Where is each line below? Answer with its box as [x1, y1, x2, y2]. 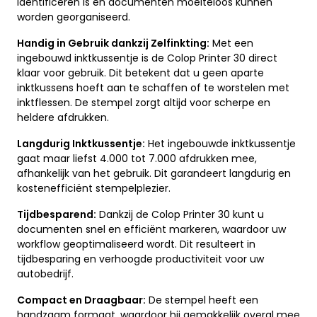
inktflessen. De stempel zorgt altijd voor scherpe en [17, 96, 270, 110]
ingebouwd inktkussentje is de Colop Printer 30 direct [17, 51, 277, 66]
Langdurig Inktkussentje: [17, 137, 145, 151]
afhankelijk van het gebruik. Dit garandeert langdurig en [17, 166, 291, 181]
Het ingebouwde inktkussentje [145, 137, 296, 151]
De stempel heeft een [146, 293, 258, 308]
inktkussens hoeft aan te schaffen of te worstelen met [17, 81, 289, 96]
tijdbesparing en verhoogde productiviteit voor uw [17, 252, 264, 267]
